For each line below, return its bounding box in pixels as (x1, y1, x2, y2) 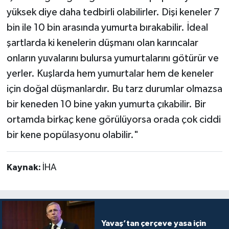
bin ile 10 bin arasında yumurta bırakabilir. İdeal (6, 22, 208, 33)
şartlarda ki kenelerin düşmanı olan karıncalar (6, 37, 198, 48)
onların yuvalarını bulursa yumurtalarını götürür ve (6, 53, 219, 63)
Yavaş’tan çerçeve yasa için (101, 219, 206, 228)
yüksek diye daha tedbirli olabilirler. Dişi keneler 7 (6, 7, 220, 17)
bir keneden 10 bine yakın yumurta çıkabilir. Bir (6, 99, 206, 109)
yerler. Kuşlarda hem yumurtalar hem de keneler (6, 68, 214, 79)
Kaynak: (6, 163, 42, 172)
